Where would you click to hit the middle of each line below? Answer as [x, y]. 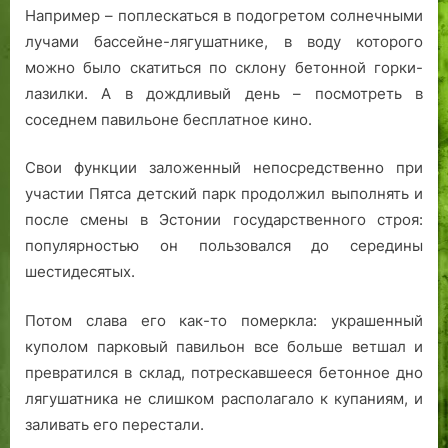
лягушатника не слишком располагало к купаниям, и [224, 398]
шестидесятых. [80, 272]
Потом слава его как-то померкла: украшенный [224, 320]
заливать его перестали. [114, 424]
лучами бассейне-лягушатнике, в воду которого [224, 41]
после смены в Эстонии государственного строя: [224, 220]
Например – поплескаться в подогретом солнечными [224, 15]
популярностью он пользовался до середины [224, 246]
